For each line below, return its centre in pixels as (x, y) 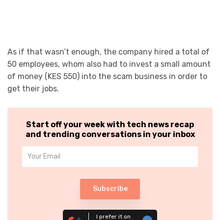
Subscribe (110, 189)
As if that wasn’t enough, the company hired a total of (109, 52)
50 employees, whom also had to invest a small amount (109, 64)
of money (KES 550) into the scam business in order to (107, 76)
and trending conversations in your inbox (110, 134)
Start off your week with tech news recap (110, 124)
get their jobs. (33, 88)
